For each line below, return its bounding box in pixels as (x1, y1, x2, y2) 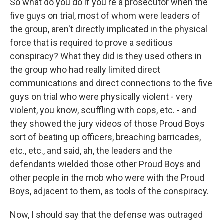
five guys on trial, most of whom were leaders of (10, 10, 200, 21)
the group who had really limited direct (10, 64, 160, 75)
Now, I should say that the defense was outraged (10, 209, 203, 220)
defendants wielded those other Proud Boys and (10, 159, 201, 169)
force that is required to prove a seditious (10, 37, 173, 48)
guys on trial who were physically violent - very (10, 91, 193, 102)
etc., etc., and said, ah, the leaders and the (10, 145, 172, 156)
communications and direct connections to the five (10, 78, 212, 88)
